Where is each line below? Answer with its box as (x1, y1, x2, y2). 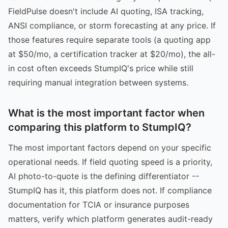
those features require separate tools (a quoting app (8, 34, 211, 45)
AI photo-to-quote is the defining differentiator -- (8, 170, 199, 181)
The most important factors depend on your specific (8, 142, 211, 153)
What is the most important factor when (8, 106, 205, 119)
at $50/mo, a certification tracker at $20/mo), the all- (8, 48, 215, 59)
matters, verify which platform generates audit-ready (8, 213, 213, 224)
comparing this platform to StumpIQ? (8, 121, 191, 133)
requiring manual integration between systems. (8, 77, 188, 88)
